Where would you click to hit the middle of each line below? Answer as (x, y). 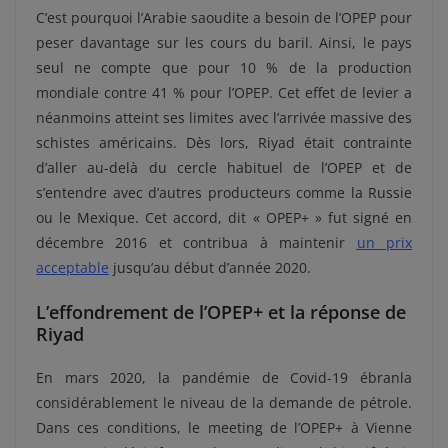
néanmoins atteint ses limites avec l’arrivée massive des (224, 118)
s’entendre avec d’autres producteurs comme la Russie (224, 193)
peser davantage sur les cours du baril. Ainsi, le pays (224, 43)
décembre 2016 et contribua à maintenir (196, 243)
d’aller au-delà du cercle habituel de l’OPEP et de (224, 168)
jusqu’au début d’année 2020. (210, 268)
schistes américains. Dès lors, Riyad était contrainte (224, 143)
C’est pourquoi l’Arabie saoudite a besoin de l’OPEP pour (224, 18)
